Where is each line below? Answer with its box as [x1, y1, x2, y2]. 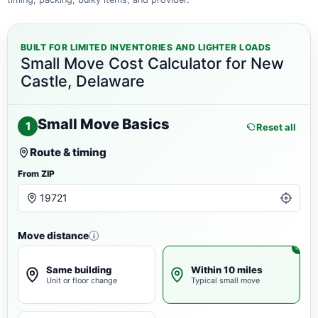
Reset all [256, 121, 296, 133]
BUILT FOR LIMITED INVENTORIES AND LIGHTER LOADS [21, 42, 271, 53]
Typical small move [191, 275, 261, 285]
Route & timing [30, 146, 107, 159]
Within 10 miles [191, 264, 263, 275]
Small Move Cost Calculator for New [21, 54, 284, 72]
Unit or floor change [46, 275, 118, 285]
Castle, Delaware [21, 72, 145, 90]
